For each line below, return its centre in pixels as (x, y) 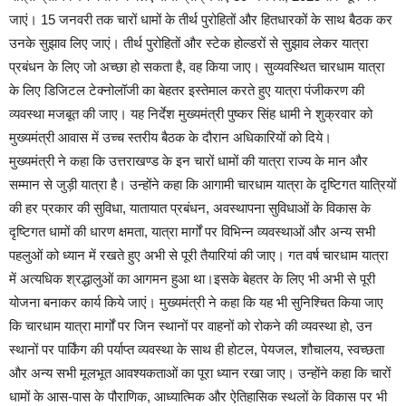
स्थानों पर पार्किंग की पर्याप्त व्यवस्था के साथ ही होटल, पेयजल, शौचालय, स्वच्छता (197, 349)
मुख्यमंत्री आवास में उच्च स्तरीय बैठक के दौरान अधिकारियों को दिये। (170, 137)
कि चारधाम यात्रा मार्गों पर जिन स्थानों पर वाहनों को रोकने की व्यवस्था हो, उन (191, 325)
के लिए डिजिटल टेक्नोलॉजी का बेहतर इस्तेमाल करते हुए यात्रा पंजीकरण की (187, 90)
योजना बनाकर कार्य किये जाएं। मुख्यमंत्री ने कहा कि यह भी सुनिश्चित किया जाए (196, 302)
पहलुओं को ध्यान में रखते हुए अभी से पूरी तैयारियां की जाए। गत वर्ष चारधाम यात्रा (198, 255)
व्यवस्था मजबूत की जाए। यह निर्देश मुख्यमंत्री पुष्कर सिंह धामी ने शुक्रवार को (191, 113)
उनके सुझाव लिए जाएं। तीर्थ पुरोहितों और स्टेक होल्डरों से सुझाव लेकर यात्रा (188, 43)
